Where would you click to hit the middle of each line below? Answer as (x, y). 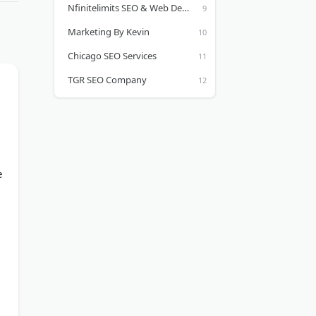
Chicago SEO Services (112, 56)
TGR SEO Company (107, 80)
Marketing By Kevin (109, 32)
